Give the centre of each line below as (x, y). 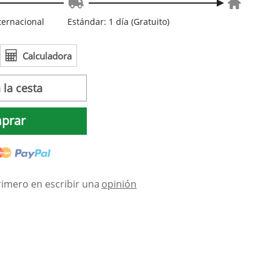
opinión (119, 184)
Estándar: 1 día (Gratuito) (118, 21)
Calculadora (47, 56)
